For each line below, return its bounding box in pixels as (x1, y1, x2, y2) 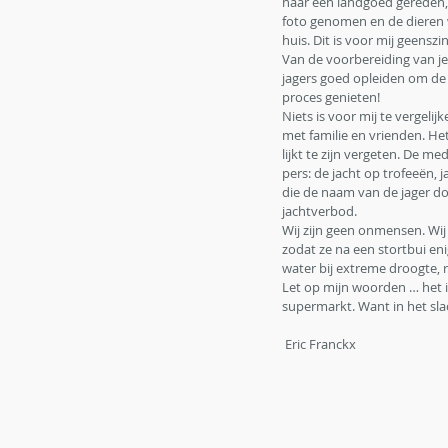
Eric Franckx (285, 335, 356, 353)
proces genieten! (282, 88, 380, 106)
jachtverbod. (282, 202, 360, 220)
